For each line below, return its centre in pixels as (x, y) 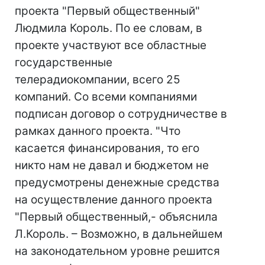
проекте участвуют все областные (111, 45)
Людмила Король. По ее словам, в (109, 28)
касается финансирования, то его (107, 148)
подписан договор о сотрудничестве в (121, 114)
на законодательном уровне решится (117, 251)
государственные (64, 62)
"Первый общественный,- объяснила (116, 217)
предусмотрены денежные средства (117, 182)
